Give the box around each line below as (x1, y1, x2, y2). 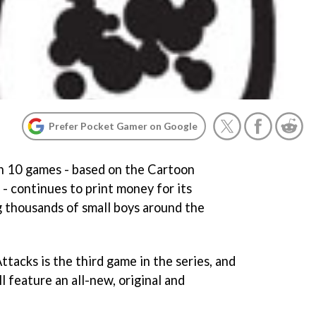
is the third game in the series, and (38, 253, 236, 269)
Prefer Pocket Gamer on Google (49, 120, 197, 132)
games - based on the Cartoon (23, 162, 195, 177)
